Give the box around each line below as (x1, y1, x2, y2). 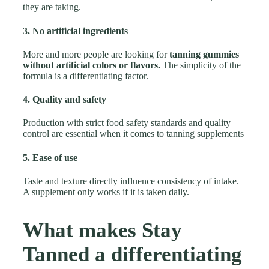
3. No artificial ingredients (23, 25, 128, 36)
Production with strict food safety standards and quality (23, 118, 231, 128)
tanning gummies (169, 49, 239, 59)
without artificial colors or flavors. (23, 59, 160, 70)
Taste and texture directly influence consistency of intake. (23, 175, 239, 186)
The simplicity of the (160, 59, 241, 70)
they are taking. (23, 2, 81, 13)
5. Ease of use (23, 152, 77, 163)
